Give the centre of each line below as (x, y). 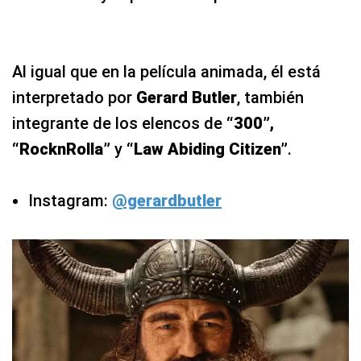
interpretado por (74, 97)
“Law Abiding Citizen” (205, 149)
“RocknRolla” (63, 149)
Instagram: (70, 200)
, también (270, 97)
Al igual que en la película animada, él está (166, 71)
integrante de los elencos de (119, 123)
